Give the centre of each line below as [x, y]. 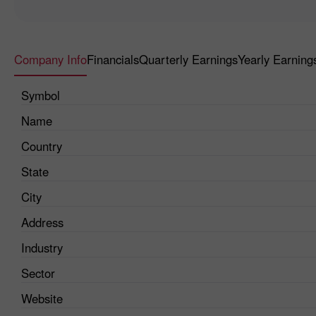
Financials [113, 59]
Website [42, 298]
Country [42, 146]
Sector [38, 273]
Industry [42, 247]
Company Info [50, 59]
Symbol [41, 95]
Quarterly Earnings [188, 59]
